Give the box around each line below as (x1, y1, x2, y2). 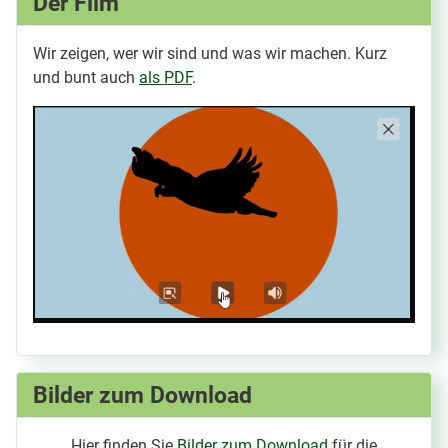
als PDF (139, 67, 192, 87)
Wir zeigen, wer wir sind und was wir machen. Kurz (33, 43, 387, 63)
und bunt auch (33, 67, 139, 87)
